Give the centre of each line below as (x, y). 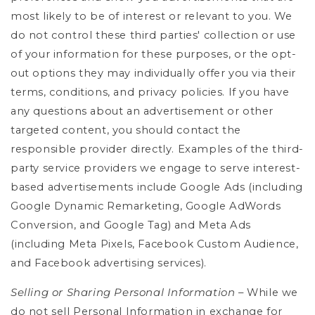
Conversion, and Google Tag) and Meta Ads (131, 225)
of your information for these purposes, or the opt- (154, 54)
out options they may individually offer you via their (153, 73)
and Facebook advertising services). (109, 263)
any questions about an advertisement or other (142, 111)
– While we (268, 292)
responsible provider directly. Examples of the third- (157, 149)
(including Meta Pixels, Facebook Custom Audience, (155, 244)
